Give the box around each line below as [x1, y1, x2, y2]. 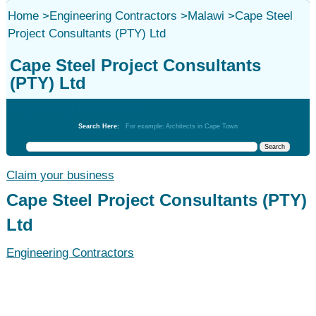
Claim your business [6, 169, 114, 182]
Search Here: [78, 123, 126, 130]
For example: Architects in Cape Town [125, 123, 238, 130]
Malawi [187, 9, 224, 23]
